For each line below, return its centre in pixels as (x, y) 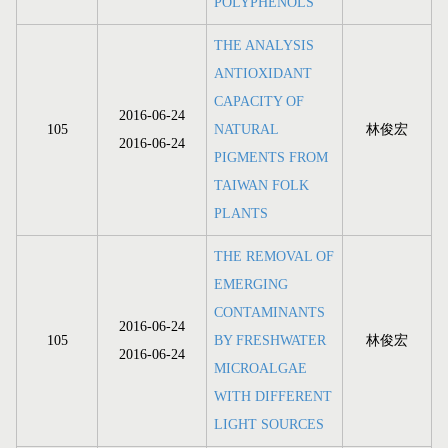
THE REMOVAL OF (274, 257)
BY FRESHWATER (270, 341)
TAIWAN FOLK (261, 186)
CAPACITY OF (259, 102)
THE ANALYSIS (264, 46)
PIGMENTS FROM (271, 158)
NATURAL (246, 130)
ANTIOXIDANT (263, 74)
